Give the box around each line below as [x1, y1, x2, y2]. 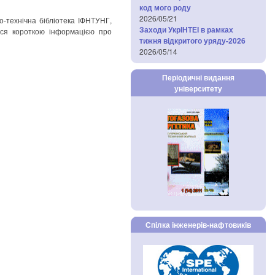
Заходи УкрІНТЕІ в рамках [139, 24, 233, 35]
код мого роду [139, 2, 191, 13]
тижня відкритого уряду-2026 [139, 35, 246, 46]
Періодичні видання [161, 72, 234, 83]
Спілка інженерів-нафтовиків [145, 219, 251, 230]
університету [174, 83, 222, 94]
